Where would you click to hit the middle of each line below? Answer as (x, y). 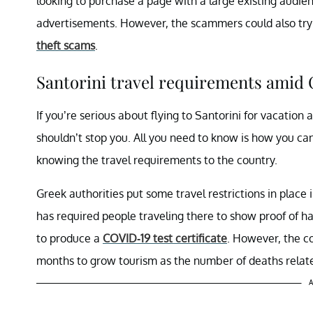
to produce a (70, 238)
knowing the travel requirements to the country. (157, 160)
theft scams (66, 45)
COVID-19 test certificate (165, 238)
